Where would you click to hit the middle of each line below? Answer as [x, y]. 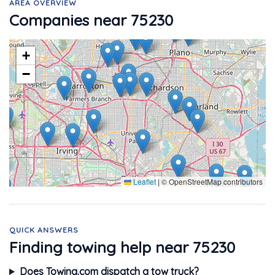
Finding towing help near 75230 [122, 247]
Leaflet [144, 181]
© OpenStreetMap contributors [211, 181]
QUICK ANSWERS [44, 230]
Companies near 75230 [91, 20]
